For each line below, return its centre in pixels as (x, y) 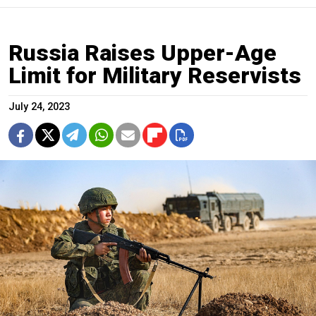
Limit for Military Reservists (155, 75)
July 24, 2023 (39, 107)
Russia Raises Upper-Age (142, 53)
